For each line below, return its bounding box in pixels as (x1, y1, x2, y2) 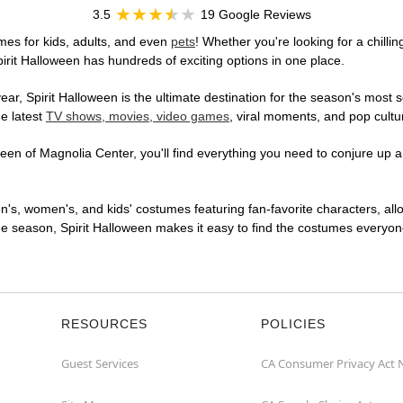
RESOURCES (61, 317, 148, 332)
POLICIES (261, 317, 326, 332)
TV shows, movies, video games (46, 109, 229, 124)
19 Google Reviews (200, 7, 311, 22)
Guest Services (61, 355, 139, 372)
